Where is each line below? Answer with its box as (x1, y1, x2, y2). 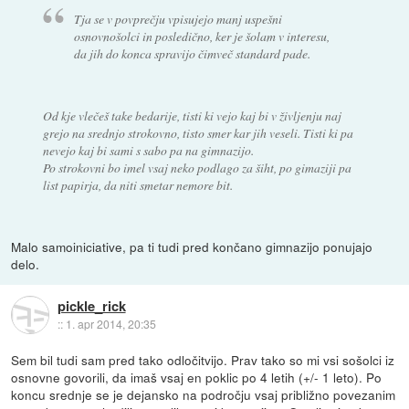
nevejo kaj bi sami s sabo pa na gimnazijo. (42, 142, 254, 160)
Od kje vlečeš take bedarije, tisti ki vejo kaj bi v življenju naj (42, 107, 341, 125)
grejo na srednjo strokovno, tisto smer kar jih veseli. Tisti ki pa (42, 124, 353, 142)
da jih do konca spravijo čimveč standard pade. (74, 45, 311, 63)
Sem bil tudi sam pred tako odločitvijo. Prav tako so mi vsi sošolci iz (11, 351, 395, 370)
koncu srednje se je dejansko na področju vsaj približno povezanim (11, 385, 396, 404)
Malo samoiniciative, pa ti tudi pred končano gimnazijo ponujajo (11, 237, 373, 257)
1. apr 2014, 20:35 (65, 315, 156, 331)
